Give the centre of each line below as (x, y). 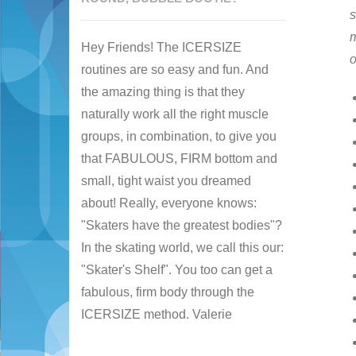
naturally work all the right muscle (175, 114)
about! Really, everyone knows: (169, 203)
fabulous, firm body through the (168, 292)
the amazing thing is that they (163, 91)
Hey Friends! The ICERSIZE (162, 47)
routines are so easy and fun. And (175, 69)
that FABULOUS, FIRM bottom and (180, 158)
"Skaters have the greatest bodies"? (182, 225)
